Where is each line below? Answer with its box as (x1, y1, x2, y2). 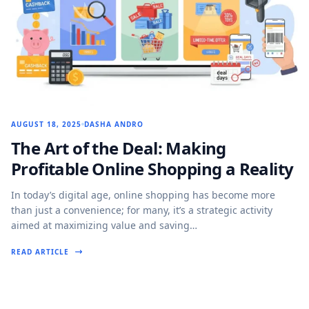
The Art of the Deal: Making (11, 136, 226, 159)
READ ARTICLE (11, 246, 69, 257)
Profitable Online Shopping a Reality (11, 157, 294, 180)
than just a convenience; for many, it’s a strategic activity (11, 203, 272, 217)
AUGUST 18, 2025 (11, 119, 81, 129)
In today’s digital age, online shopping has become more (11, 188, 275, 201)
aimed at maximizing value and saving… (11, 218, 197, 232)
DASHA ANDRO (84, 119, 143, 129)
